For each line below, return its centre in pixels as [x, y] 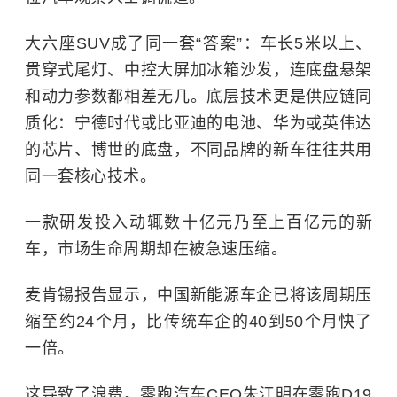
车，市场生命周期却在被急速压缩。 [156, 249]
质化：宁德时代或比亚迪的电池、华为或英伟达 [198, 124]
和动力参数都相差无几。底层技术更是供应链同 [198, 97]
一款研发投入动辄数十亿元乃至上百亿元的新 [198, 223]
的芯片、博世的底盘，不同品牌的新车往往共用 [198, 150]
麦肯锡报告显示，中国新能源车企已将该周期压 [198, 296]
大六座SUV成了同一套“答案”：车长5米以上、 [198, 44]
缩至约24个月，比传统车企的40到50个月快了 [198, 322]
